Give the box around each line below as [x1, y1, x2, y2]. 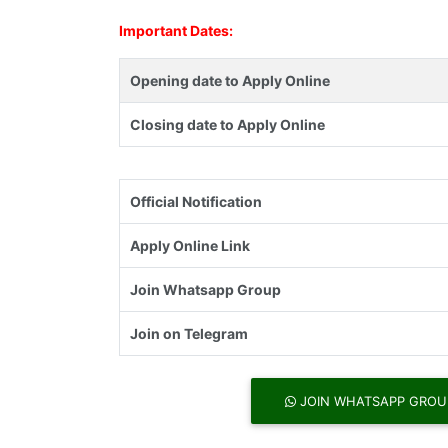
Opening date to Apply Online [130, 72, 330, 90]
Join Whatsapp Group [130, 281, 281, 299]
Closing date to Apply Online [130, 116, 325, 134]
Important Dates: [119, 22, 233, 40]
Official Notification [130, 193, 262, 211]
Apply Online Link [130, 237, 250, 255]
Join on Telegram [130, 325, 248, 343]
